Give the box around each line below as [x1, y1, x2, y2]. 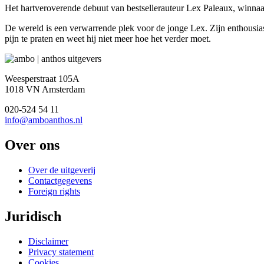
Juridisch [5, 208, 61, 224]
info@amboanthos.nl [5, 114, 82, 125]
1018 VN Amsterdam [5, 84, 85, 94]
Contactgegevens [28, 175, 92, 186]
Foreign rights [28, 186, 80, 196]
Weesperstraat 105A [5, 73, 80, 84]
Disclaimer [28, 236, 68, 246]
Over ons [5, 137, 60, 153]
